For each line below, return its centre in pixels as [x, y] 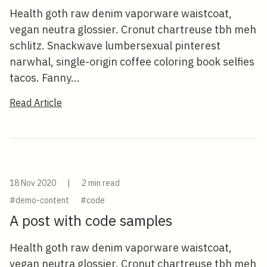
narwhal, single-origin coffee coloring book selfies [132, 62]
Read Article [36, 103]
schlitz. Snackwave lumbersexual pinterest [115, 46]
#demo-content [39, 200]
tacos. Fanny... [45, 78]
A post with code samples [91, 221]
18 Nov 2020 [34, 183]
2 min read [101, 183]
